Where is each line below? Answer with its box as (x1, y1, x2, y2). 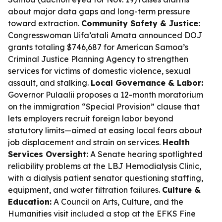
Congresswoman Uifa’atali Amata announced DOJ (8, 30, 202, 40)
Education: (8, 197, 52, 207)
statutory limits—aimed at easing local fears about (8, 125, 202, 135)
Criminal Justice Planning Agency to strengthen (8, 54, 188, 64)
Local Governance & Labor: (91, 78, 203, 88)
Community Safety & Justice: (81, 18, 200, 28)
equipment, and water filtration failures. (8, 185, 162, 195)
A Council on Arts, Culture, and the (52, 197, 183, 207)
